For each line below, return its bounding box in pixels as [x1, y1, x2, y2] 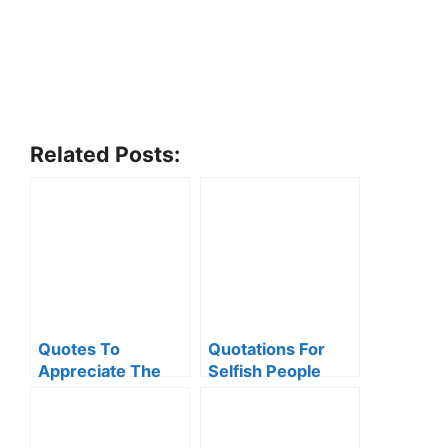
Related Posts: [30, 141, 180, 167]
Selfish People [208, 361, 321, 381]
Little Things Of [38, 383, 158, 403]
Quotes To [38, 339, 120, 359]
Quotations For [208, 339, 325, 359]
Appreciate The [38, 361, 161, 381]
